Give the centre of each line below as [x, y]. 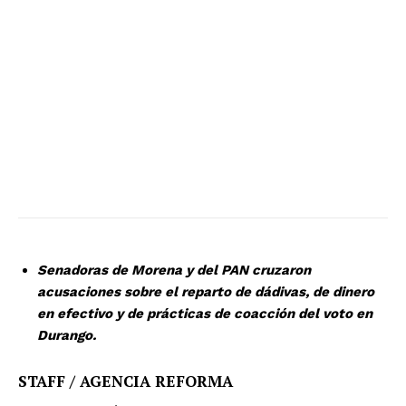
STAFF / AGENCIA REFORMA [126, 382]
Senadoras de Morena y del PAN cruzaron [174, 271]
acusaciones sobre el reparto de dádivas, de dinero [206, 292]
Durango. [67, 336]
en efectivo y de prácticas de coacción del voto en [205, 314]
